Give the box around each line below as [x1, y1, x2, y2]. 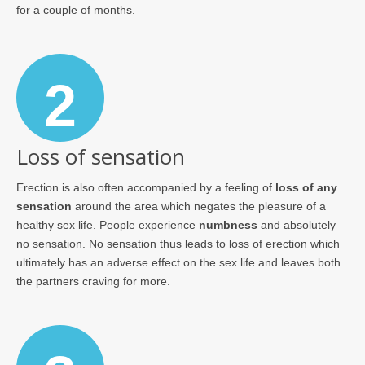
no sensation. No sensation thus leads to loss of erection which [16, 237, 340, 251]
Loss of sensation [16, 141, 185, 171]
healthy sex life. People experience [16, 218, 199, 232]
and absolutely [257, 218, 336, 232]
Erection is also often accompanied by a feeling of [16, 181, 275, 195]
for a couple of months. [16, 2, 135, 16]
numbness [199, 218, 257, 232]
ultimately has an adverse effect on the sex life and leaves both [16, 256, 341, 270]
